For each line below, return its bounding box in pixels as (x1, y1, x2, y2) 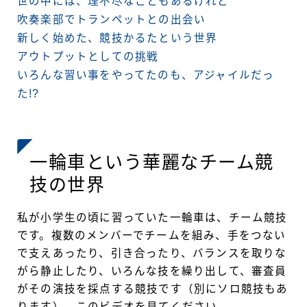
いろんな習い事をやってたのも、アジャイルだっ (17, 69, 275, 81)
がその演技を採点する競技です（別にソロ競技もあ (17, 282, 288, 295)
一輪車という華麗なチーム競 (29, 151, 274, 173)
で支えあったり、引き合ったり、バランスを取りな (17, 247, 287, 259)
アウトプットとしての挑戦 (17, 50, 159, 62)
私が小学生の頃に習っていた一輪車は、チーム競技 (17, 211, 288, 223)
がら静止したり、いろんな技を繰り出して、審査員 (17, 265, 287, 277)
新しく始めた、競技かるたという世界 (17, 32, 218, 44)
